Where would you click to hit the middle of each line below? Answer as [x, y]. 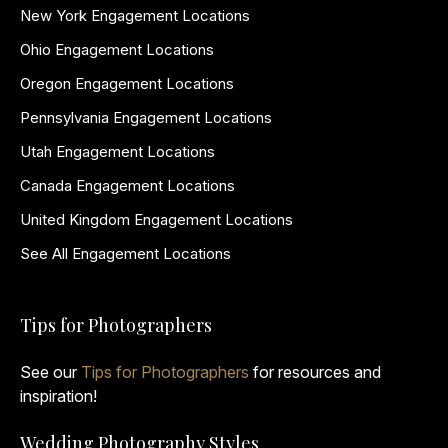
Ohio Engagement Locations [117, 49]
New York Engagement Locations [135, 15]
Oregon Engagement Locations [127, 83]
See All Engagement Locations [125, 253]
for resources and [315, 371]
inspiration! [58, 395]
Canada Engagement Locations [127, 185]
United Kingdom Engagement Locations [156, 219]
